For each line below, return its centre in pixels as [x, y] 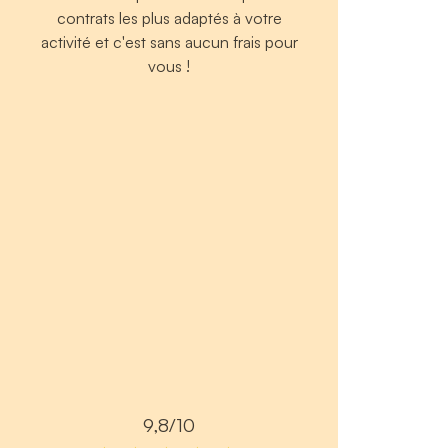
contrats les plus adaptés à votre [169, 18]
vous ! [169, 66]
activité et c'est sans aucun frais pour [169, 42]
